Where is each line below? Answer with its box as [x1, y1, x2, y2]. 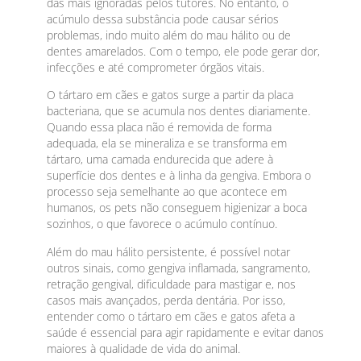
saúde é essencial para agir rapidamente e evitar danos [47, 324, 325, 340]
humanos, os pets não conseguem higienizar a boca [47, 200, 308, 216]
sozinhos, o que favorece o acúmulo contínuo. [47, 216, 278, 232]
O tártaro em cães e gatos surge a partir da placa [47, 87, 294, 103]
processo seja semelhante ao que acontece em [47, 184, 288, 200]
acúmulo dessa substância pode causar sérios [47, 10, 280, 27]
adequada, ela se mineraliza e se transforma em [47, 135, 288, 151]
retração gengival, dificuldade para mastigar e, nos [47, 276, 297, 292]
